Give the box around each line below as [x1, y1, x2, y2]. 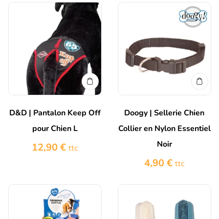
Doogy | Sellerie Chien [124, 108, 204, 119]
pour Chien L [32, 123, 78, 134]
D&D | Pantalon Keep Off [9, 108, 101, 119]
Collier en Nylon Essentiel [118, 123, 211, 134]
